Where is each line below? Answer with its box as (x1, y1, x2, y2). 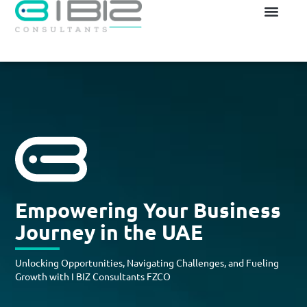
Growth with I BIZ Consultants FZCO (15, 269, 171, 282)
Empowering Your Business (15, 197, 282, 223)
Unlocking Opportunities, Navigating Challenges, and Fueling (15, 256, 280, 269)
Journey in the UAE (15, 219, 204, 245)
